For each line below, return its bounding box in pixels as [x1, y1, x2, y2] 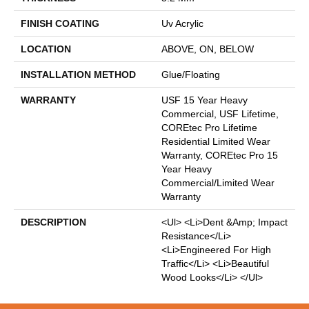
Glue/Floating [161, 68, 220, 80]
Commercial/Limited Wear [161, 177, 275, 188]
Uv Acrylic [161, 17, 203, 29]
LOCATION [21, 43, 71, 54]
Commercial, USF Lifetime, [161, 108, 279, 119]
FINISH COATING [21, 17, 99, 29]
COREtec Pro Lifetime [161, 121, 257, 133]
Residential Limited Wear [161, 135, 270, 147]
